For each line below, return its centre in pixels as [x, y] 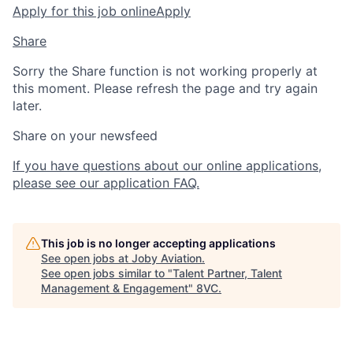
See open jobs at [86, 258]
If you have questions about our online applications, [167, 166]
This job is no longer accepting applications [158, 243]
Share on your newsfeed [85, 136]
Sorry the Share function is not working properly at [165, 71]
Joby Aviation [167, 258]
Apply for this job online [84, 11]
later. [27, 106]
